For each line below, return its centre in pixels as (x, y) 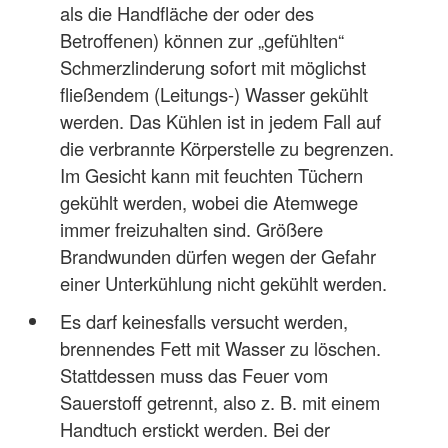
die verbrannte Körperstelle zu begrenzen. (226, 147)
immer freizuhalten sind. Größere (191, 228)
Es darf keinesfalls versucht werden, (203, 321)
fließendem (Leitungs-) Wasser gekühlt (213, 93)
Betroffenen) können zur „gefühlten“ (201, 39)
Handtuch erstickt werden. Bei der (194, 429)
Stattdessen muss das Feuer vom (193, 375)
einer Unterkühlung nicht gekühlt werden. (223, 282)
